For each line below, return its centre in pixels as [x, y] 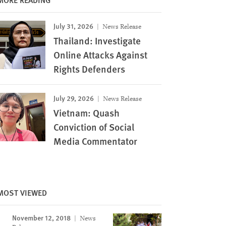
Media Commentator [95, 141]
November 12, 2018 [41, 217]
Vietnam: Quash [86, 113]
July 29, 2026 [73, 98]
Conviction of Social [94, 127]
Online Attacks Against [100, 55]
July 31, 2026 [73, 26]
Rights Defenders [89, 69]
